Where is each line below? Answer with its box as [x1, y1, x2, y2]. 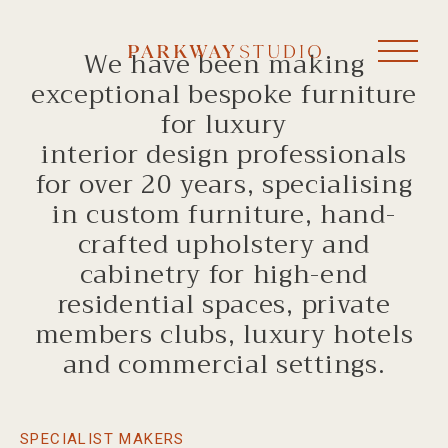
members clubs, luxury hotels [34, 313, 414, 356]
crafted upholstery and [77, 223, 371, 266]
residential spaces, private [57, 283, 391, 326]
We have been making [83, 43, 365, 86]
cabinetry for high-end [79, 253, 369, 296]
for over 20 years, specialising [35, 163, 413, 206]
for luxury [161, 103, 287, 146]
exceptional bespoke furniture [30, 73, 418, 116]
